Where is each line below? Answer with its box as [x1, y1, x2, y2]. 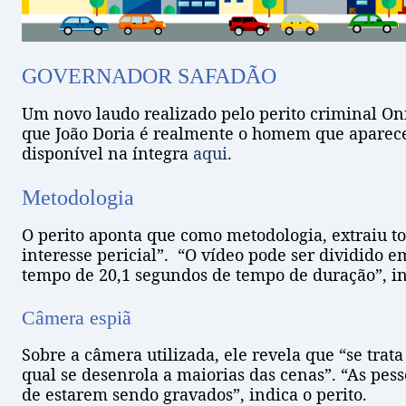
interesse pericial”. [22, 244, 169, 266]
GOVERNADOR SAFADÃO [22, 64, 276, 89]
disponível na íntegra [22, 142, 193, 165]
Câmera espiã [22, 306, 131, 330]
